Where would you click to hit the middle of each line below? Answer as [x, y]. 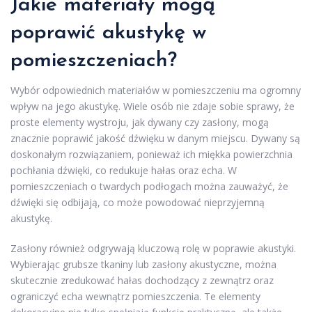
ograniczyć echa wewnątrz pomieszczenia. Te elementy [135, 297]
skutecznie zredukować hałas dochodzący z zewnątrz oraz [142, 281]
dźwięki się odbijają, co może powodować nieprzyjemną [138, 203]
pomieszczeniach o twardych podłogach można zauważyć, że [149, 187]
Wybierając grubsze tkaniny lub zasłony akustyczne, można [143, 265]
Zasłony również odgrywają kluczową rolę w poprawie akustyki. [153, 249]
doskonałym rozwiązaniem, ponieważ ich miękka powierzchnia [151, 155]
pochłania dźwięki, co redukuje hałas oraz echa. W [124, 171]
